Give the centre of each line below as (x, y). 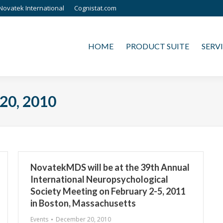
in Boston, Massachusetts (83, 203)
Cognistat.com (95, 8)
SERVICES (197, 16)
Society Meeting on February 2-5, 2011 (108, 191)
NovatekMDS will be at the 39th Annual (110, 167)
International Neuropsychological (99, 179)
